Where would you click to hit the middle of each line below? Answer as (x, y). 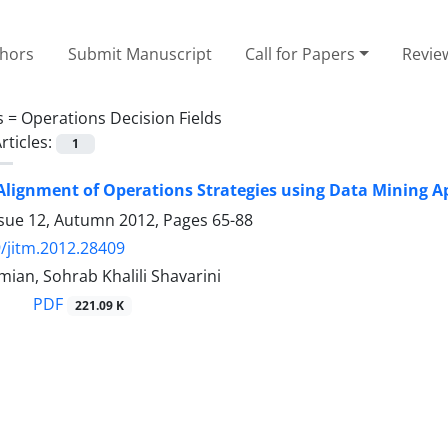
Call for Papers (300, 53)
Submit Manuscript (139, 53)
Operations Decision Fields (121, 117)
